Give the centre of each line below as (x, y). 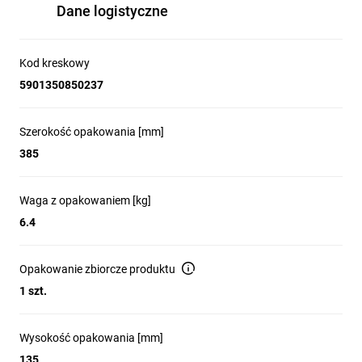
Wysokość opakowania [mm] (91, 338)
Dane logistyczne (112, 11)
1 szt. (33, 291)
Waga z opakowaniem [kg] (85, 200)
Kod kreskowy (55, 63)
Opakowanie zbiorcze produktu (97, 269)
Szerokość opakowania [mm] (92, 132)
